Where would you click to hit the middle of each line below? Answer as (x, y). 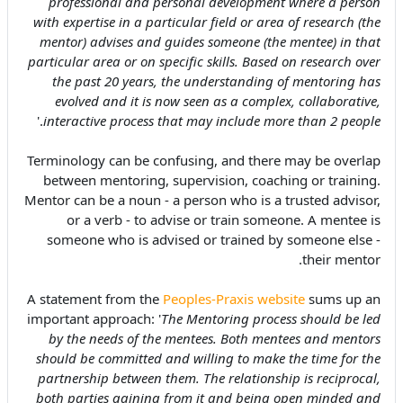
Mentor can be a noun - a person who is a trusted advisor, (202, 200)
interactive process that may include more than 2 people (212, 121)
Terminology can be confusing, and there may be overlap (204, 160)
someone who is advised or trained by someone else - (214, 239)
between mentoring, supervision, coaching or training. (212, 180)
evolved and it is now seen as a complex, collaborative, (218, 101)
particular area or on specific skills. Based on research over (204, 61)
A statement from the (95, 299)
